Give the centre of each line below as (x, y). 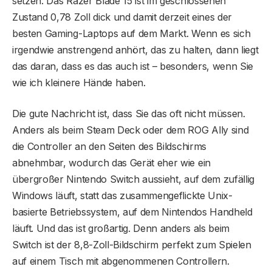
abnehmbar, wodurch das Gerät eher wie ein (111, 163)
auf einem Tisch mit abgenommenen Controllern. (122, 261)
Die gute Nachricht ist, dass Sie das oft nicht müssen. (129, 114)
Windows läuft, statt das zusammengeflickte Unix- (122, 196)
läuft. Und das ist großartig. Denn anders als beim (121, 229)
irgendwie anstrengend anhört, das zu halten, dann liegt (135, 50)
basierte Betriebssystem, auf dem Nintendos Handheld (132, 212)
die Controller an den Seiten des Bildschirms (109, 147)
